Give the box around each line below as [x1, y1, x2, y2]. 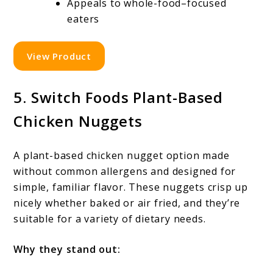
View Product [27, 49, 91, 62]
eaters [67, 12, 100, 26]
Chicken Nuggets [13, 110, 143, 131]
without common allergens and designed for [13, 164, 236, 178]
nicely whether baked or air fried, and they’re [13, 196, 241, 210]
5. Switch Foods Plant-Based [13, 87, 224, 107]
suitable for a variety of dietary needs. [13, 211, 206, 225]
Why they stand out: [13, 242, 121, 256]
